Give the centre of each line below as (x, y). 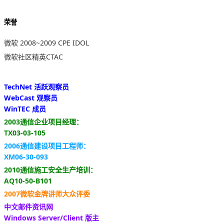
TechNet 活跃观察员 (36, 86)
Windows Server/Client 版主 (51, 217)
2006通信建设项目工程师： (47, 145)
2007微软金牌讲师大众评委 (47, 193)
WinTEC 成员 (25, 108)
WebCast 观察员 (31, 97)
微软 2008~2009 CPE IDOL (46, 42)
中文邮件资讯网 (28, 206)
